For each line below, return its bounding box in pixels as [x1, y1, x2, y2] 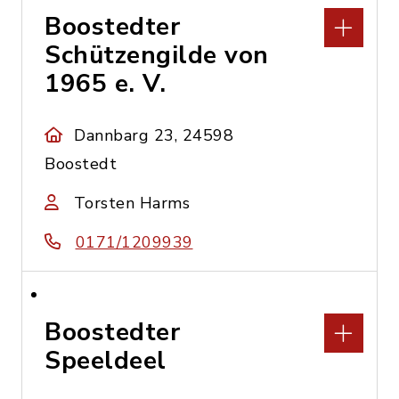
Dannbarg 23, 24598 [74, 125, 234, 146]
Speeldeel [45, 344, 167, 378]
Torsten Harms [73, 192, 190, 214]
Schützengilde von [45, 38, 269, 72]
